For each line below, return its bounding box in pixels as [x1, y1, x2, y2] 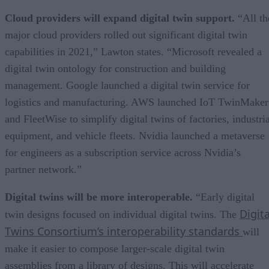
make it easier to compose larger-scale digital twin [5, 242, 225, 255]
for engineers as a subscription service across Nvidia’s [5, 146, 241, 159]
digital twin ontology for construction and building [5, 62, 226, 74]
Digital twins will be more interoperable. [5, 190, 193, 203]
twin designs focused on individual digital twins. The [5, 208, 240, 220]
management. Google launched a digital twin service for [5, 79, 250, 91]
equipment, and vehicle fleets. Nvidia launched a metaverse [5, 129, 265, 142]
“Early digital [193, 190, 255, 203]
